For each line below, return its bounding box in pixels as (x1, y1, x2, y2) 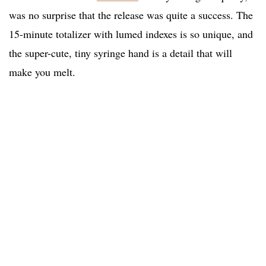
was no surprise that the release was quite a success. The (9, 8, 253, 23)
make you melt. (9, 65, 75, 80)
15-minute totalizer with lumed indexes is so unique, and (9, 27, 253, 42)
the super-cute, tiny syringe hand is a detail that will (9, 46, 232, 61)
